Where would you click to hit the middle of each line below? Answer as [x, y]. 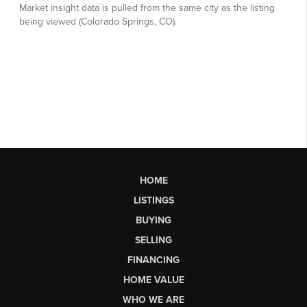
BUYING [153, 220]
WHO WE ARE [153, 299]
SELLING [153, 240]
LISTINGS [153, 200]
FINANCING [153, 260]
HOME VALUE [153, 280]
